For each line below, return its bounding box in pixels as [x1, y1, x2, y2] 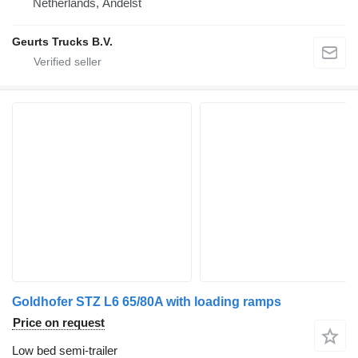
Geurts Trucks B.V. [12, 35, 113, 49]
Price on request [13, 316, 105, 330]
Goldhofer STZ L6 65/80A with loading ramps [12, 295, 281, 309]
